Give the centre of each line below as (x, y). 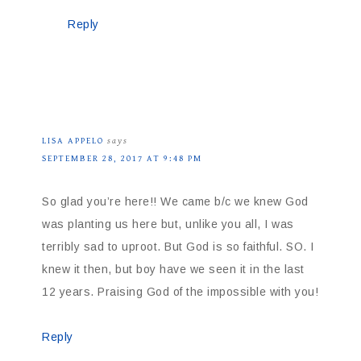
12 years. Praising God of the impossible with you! (180, 292)
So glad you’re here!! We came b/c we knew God (175, 202)
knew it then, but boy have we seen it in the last (173, 270)
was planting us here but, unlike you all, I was (168, 224)
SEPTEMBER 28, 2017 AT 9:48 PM (122, 159)
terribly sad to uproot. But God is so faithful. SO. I (178, 247)
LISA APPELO (73, 141)
